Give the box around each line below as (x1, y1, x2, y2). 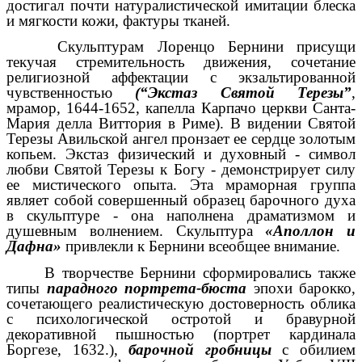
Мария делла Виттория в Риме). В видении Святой (6, 115, 356, 133)
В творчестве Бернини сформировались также (44, 263, 356, 281)
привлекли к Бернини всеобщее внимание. (61, 238, 340, 255)
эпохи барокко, (246, 279, 356, 297)
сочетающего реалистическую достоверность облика (6, 294, 356, 312)
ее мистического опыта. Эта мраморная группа (6, 176, 356, 194)
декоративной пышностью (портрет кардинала (6, 325, 356, 343)
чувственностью (6, 84, 136, 102)
